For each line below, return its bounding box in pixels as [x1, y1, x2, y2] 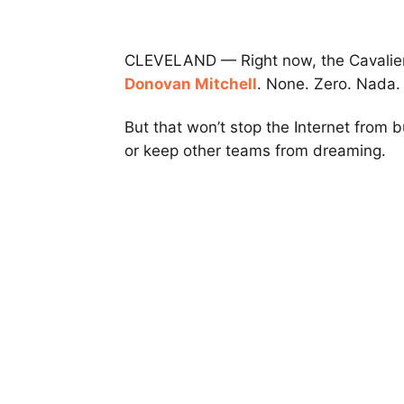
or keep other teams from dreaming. [124, 142, 386, 161]
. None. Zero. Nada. [257, 75, 400, 94]
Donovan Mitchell [124, 75, 257, 94]
